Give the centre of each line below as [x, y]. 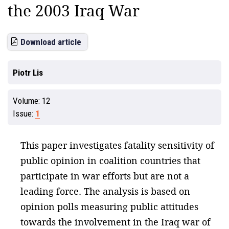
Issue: [24, 113]
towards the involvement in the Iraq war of [116, 222]
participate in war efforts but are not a [105, 176]
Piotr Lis [28, 73]
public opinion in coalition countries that [110, 161]
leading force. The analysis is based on [105, 191]
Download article [51, 42]
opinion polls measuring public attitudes [109, 207]
